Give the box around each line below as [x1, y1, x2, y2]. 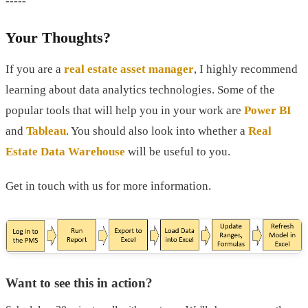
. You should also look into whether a [66, 124, 248, 138]
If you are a [5, 63, 64, 76]
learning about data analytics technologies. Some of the [5, 83, 275, 97]
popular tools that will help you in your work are [5, 104, 244, 118]
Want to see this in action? [5, 276, 153, 291]
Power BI [244, 104, 291, 118]
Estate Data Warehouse [5, 145, 125, 159]
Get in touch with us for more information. [5, 179, 211, 193]
